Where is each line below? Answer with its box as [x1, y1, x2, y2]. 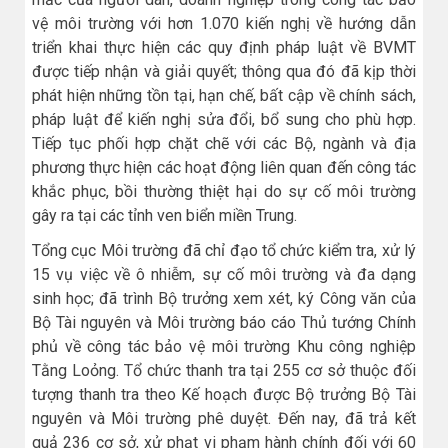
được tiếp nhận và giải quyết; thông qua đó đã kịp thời [32, 62, 416, 82]
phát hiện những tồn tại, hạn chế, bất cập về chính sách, [32, 86, 416, 106]
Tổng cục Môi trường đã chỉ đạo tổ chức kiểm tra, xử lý [32, 241, 416, 261]
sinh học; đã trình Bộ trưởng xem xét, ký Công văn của [32, 289, 416, 309]
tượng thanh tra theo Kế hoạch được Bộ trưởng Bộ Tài [32, 385, 416, 405]
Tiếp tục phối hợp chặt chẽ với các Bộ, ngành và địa [32, 134, 416, 154]
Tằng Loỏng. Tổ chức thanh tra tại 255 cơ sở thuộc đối [32, 361, 416, 381]
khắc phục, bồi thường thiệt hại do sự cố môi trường [32, 182, 416, 202]
